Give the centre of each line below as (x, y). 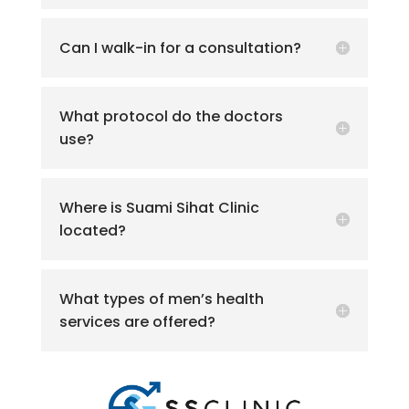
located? (92, 230)
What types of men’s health (161, 299)
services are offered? (137, 321)
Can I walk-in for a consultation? (180, 47)
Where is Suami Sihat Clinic (159, 207)
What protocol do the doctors (171, 116)
